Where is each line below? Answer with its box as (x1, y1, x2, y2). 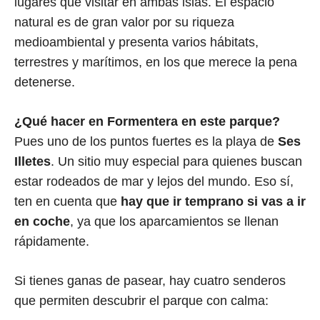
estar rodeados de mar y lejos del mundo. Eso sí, (14, 174, 294, 189)
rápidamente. (14, 234, 89, 249)
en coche (14, 214, 70, 229)
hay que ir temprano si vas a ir (121, 194, 306, 209)
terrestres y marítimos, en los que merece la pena (14, 55, 297, 70)
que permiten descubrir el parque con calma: (14, 294, 269, 309)
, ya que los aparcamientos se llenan (70, 214, 279, 229)
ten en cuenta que (14, 194, 121, 209)
